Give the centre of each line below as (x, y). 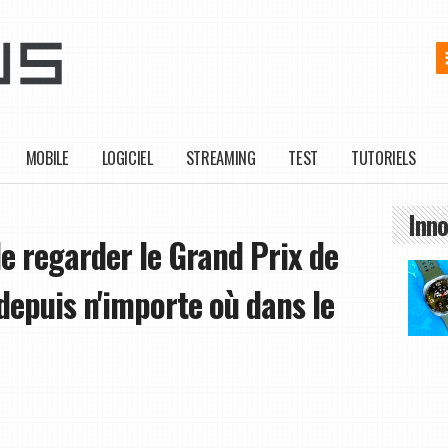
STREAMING (220, 158)
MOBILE (47, 158)
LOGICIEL (127, 158)
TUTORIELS (383, 158)
